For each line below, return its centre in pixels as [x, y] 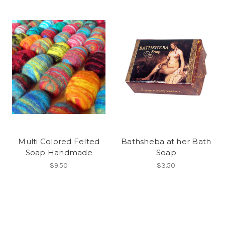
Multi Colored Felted [59, 141]
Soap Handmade [59, 152]
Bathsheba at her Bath [166, 141]
